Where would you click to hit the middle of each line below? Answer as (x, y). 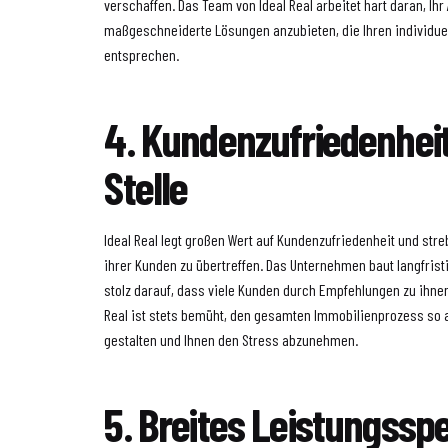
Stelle (146, 186)
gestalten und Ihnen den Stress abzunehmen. (231, 339)
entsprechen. (142, 54)
